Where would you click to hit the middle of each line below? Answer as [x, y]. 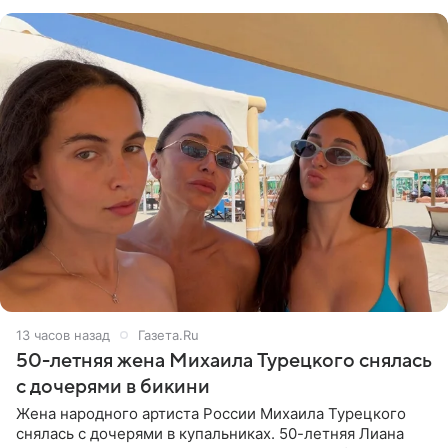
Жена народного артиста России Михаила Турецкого [211, 413]
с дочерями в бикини [113, 386]
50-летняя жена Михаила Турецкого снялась [224, 360]
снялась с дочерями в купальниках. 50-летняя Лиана [210, 433]
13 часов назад [63, 334]
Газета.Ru [168, 334]
